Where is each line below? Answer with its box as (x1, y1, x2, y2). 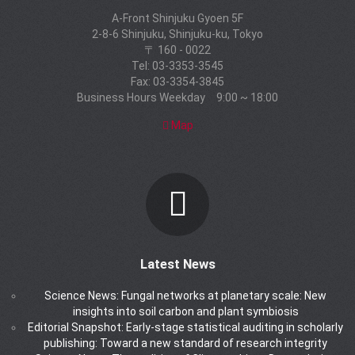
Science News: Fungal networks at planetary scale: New (44, 288, 326, 302)
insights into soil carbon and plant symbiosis (72, 304, 299, 318)
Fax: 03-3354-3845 (131, 74, 224, 88)
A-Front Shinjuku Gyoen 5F (112, 11, 243, 25)
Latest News (139, 255, 216, 272)
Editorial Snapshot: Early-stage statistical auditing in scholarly (28, 320, 343, 334)
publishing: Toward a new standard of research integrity (44, 336, 327, 349)
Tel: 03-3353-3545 (132, 59, 223, 72)
